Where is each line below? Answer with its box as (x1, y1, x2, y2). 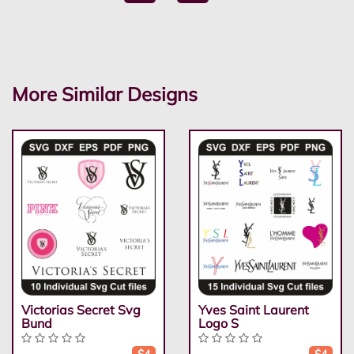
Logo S (198, 315, 239, 332)
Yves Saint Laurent (198, 302, 309, 318)
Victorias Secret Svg (21, 302, 141, 318)
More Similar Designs (12, 81, 198, 106)
